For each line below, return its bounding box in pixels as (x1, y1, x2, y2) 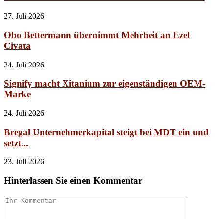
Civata (4, 40, 31, 51)
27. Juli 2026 (4, 12, 44, 21)
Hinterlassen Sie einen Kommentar (4, 175, 142, 186)
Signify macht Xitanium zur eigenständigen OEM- (4, 78, 205, 89)
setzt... (4, 137, 28, 148)
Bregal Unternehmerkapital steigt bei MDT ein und (4, 127, 209, 137)
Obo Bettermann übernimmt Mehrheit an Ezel (4, 29, 190, 40)
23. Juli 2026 (4, 157, 44, 166)
